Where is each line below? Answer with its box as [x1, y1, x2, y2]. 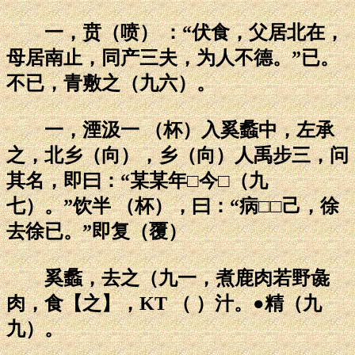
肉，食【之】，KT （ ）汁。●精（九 [6, 292, 322, 314]
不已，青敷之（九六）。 [6, 72, 216, 94]
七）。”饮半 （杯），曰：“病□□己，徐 [6, 195, 339, 216]
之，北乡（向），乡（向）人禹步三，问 [6, 144, 349, 166]
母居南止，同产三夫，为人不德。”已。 [6, 47, 339, 68]
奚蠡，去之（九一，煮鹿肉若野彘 [6, 267, 330, 288]
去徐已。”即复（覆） [6, 220, 187, 242]
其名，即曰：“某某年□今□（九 [6, 170, 268, 191]
